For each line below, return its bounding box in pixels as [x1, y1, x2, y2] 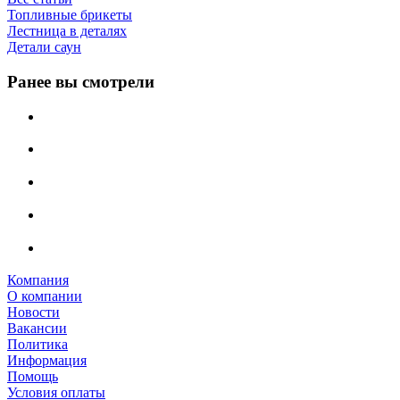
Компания [7, 272, 69, 288]
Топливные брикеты [7, 7, 132, 23]
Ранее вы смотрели [7, 71, 154, 91]
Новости [7, 304, 60, 321]
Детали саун [7, 39, 81, 55]
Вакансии [7, 321, 67, 337]
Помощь [7, 369, 58, 385]
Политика [7, 337, 68, 353]
